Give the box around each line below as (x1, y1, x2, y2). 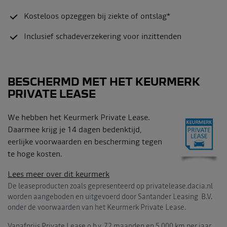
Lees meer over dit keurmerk (8, 170, 109, 179)
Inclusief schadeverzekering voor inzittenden (24, 32, 181, 42)
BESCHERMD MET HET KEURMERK (8, 75, 200, 88)
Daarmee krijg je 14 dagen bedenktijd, (8, 126, 142, 135)
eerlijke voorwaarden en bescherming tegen (8, 138, 162, 147)
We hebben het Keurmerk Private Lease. (8, 113, 150, 123)
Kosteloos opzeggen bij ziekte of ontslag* (24, 12, 170, 21)
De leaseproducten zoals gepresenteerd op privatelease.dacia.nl (8, 182, 213, 191)
